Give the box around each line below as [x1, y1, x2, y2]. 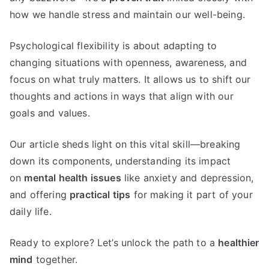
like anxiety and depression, [121, 171, 254, 184]
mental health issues [24, 171, 121, 184]
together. [32, 253, 78, 265]
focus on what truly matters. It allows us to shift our [10, 73, 251, 85]
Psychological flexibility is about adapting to [10, 39, 217, 52]
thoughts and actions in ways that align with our [10, 89, 234, 102]
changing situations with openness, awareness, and [10, 56, 247, 68]
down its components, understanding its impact [10, 154, 231, 167]
